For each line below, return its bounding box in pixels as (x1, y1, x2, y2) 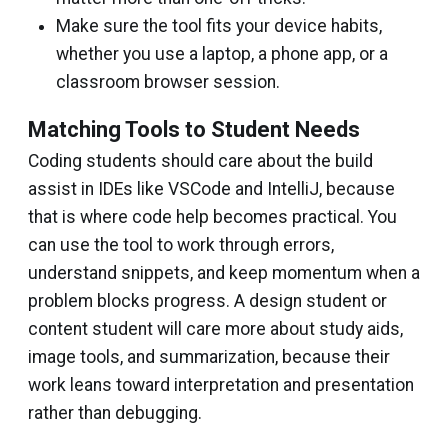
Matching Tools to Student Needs (28, 117, 360, 143)
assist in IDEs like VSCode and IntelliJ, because (28, 179, 395, 200)
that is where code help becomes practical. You (28, 207, 397, 228)
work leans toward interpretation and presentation (28, 375, 414, 396)
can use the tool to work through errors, (28, 235, 334, 256)
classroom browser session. (56, 72, 280, 93)
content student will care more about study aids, (28, 319, 403, 340)
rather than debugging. (28, 403, 202, 424)
